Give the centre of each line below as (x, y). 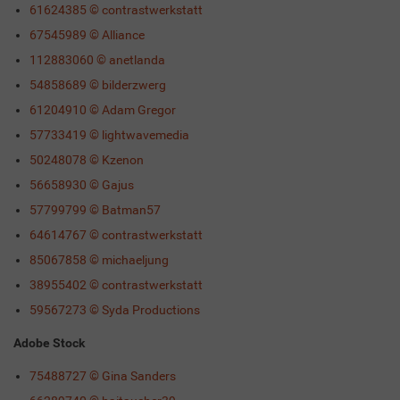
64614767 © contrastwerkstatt (116, 235)
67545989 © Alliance (87, 35)
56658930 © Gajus (81, 185)
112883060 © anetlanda (97, 60)
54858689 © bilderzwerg (97, 85)
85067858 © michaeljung (99, 260)
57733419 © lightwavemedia (109, 135)
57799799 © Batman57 (95, 210)
